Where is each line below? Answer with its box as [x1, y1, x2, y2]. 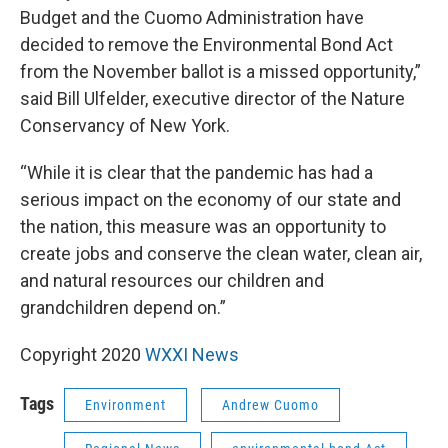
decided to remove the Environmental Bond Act [20, 33, 393, 55]
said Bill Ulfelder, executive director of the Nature [20, 87, 405, 109]
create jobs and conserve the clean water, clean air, [20, 242, 422, 264]
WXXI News [145, 343, 239, 365]
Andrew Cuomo [222, 396, 319, 413]
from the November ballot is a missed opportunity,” [20, 60, 421, 82]
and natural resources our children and [20, 269, 324, 291]
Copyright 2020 [20, 343, 145, 365]
